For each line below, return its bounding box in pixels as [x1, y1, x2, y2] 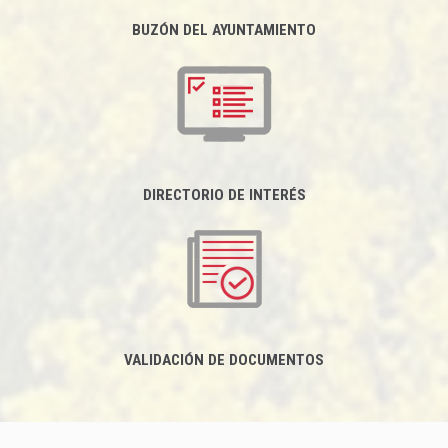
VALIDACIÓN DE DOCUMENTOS [124, 351, 324, 369]
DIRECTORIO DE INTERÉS [142, 186, 306, 204]
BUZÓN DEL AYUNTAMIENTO [132, 21, 316, 39]
